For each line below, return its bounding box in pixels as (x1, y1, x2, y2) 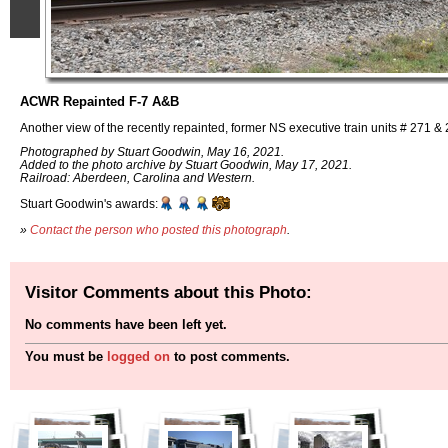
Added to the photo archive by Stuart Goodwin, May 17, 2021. (20, 158, 352, 172)
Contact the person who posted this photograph (30, 222, 287, 236)
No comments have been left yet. (25, 317, 227, 333)
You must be (25, 349, 107, 365)
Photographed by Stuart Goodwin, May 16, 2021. (20, 145, 284, 159)
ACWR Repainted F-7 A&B (20, 94, 179, 109)
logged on (107, 349, 170, 365)
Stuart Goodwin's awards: (20, 197, 158, 211)
